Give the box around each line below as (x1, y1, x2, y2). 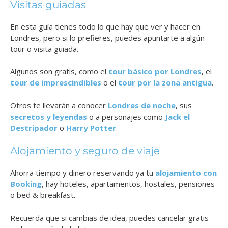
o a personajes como (87, 111, 165, 122)
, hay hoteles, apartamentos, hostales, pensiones (42, 179, 215, 189)
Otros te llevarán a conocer (10, 100, 108, 110)
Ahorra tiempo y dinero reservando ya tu (10, 167, 155, 178)
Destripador (10, 122, 58, 133)
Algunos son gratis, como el (10, 66, 108, 77)
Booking (10, 179, 42, 189)
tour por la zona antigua (118, 77, 212, 88)
